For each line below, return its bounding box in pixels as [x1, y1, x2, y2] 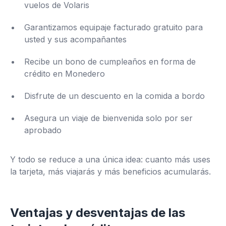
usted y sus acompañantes [24, 34, 127, 45]
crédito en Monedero [24, 69, 105, 79]
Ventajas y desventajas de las [10, 205, 185, 220]
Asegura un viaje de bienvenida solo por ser [24, 113, 193, 124]
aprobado [24, 125, 62, 136]
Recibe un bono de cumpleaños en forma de [24, 56, 196, 67]
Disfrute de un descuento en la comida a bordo [24, 91, 205, 101]
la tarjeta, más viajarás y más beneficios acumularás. [10, 166, 211, 177]
